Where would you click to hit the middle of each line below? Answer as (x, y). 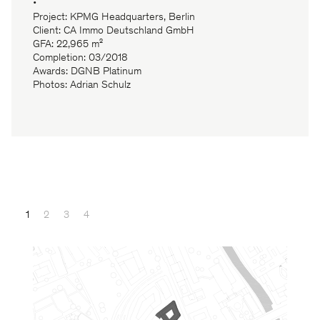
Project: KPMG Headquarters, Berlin (114, 18)
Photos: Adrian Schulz (82, 86)
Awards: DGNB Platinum (87, 72)
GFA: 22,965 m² (68, 45)
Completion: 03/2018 (80, 59)
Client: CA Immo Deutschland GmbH (114, 31)
